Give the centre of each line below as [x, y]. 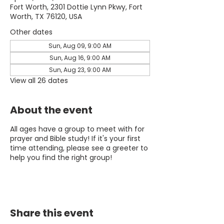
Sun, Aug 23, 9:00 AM [80, 70]
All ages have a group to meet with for [77, 129]
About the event [51, 110]
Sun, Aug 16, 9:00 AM [80, 58]
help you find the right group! [61, 157]
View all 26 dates [39, 80]
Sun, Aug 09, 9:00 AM [80, 46]
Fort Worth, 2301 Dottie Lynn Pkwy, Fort [76, 7]
